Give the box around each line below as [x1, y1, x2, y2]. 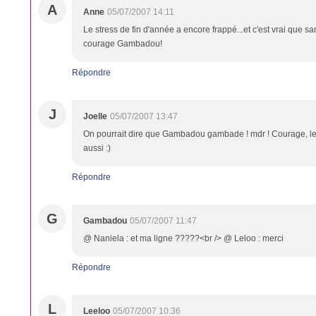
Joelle [83, 111, 107, 121]
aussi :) [83, 143, 111, 153]
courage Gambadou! [83, 39, 162, 49]
